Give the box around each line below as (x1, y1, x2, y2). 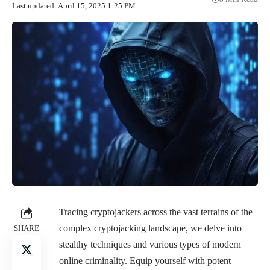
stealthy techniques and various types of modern (59, 239, 241, 250)
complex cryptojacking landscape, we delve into (59, 222, 242, 233)
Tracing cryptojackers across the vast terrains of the (59, 206, 253, 217)
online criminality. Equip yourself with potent (59, 255, 231, 266)
